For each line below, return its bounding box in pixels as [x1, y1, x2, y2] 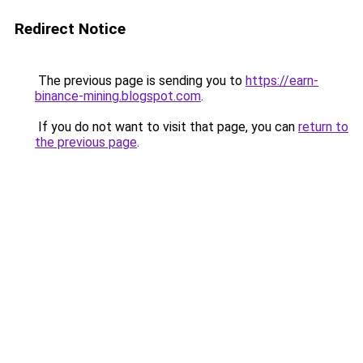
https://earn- [246, 73, 318, 88]
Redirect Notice [15, 19, 126, 38]
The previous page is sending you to [35, 73, 246, 88]
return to [298, 119, 348, 135]
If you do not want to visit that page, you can [35, 119, 298, 135]
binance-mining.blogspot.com [35, 88, 201, 104]
